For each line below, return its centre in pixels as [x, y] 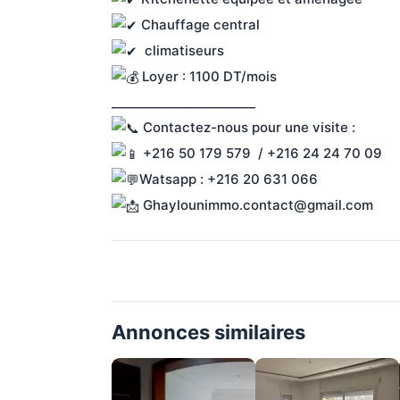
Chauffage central [198, 25]
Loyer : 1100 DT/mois [209, 76]
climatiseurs [182, 51]
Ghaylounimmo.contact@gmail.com [256, 204]
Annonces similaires [208, 332]
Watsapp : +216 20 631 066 [228, 179]
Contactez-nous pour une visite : [247, 127]
